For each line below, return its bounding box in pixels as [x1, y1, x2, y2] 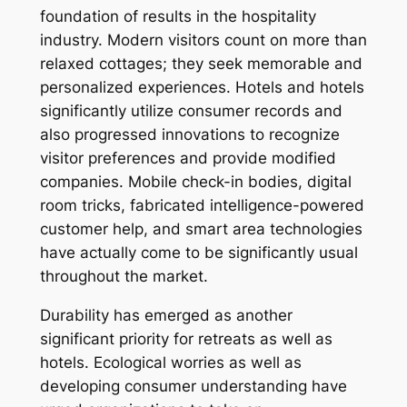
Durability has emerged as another [39, 305, 293, 324]
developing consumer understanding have [39, 376, 347, 395]
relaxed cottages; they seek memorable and [39, 55, 362, 74]
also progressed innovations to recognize [39, 125, 340, 144]
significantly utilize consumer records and [39, 102, 342, 121]
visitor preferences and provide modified [39, 149, 336, 168]
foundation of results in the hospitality [39, 7, 316, 26]
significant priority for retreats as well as [39, 329, 333, 348]
